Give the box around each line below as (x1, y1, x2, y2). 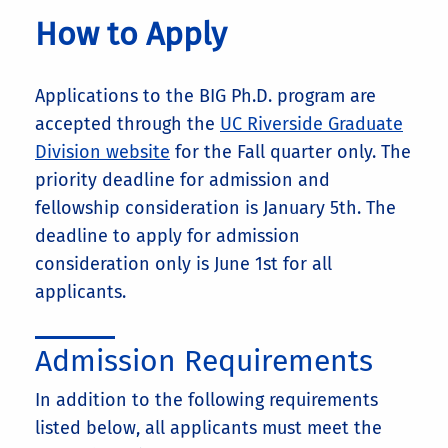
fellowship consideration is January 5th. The (35, 197, 396, 220)
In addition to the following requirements (35, 389, 378, 412)
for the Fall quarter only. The (170, 141, 411, 164)
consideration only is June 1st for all (35, 253, 332, 276)
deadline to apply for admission (35, 225, 300, 248)
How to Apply (35, 15, 227, 54)
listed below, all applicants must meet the (35, 417, 382, 440)
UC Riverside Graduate (220, 113, 403, 136)
